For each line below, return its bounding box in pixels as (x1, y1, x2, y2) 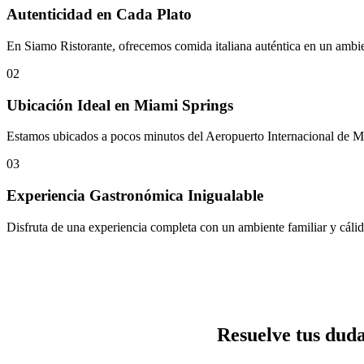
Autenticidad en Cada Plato (6, 6, 192, 24)
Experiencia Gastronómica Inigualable (6, 187, 263, 205)
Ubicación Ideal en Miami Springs (6, 96, 233, 114)
